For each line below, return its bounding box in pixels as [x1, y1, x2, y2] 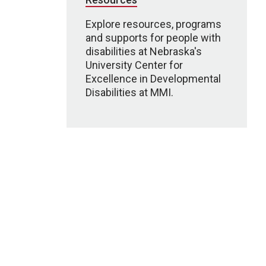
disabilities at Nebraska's [85, 45, 202, 58]
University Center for [85, 59, 183, 71]
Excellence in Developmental [85, 72, 221, 85]
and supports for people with [85, 31, 221, 44]
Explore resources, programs [85, 18, 221, 30]
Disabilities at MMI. [85, 86, 173, 99]
